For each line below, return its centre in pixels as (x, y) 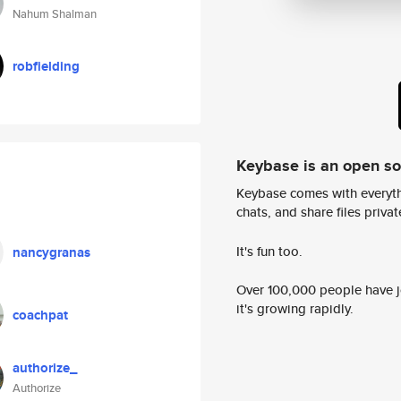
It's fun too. (269, 251)
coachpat (40, 315)
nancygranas (51, 252)
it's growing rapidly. (295, 309)
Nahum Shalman (55, 14)
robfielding (46, 66)
